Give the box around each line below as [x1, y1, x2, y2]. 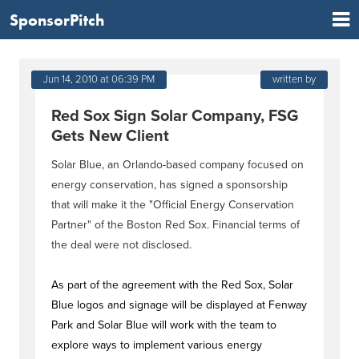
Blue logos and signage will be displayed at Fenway [51, 298, 307, 312]
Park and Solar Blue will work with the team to [51, 318, 276, 332]
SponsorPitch [10, 9, 104, 30]
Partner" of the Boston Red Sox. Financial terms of [51, 218, 300, 232]
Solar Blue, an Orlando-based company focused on [51, 158, 304, 171]
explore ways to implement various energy [51, 338, 262, 352]
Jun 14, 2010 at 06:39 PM [43, 73, 155, 86]
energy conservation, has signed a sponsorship [51, 178, 288, 192]
